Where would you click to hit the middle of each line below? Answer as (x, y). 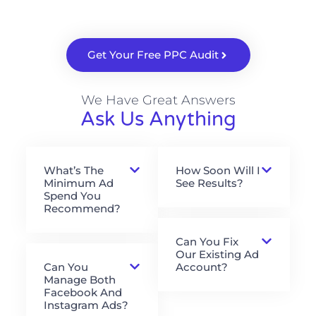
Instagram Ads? (86, 305)
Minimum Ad (78, 183)
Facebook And (83, 293)
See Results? (209, 183)
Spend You (72, 196)
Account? (202, 267)
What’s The (73, 171)
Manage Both (79, 280)
